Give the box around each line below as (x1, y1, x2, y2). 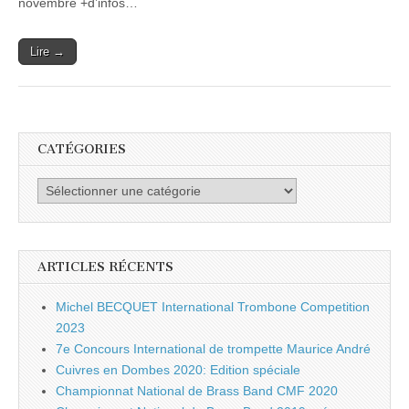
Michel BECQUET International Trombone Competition (56, 299, 370, 315)
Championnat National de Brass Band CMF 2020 (56, 383, 338, 399)
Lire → (30, 45, 65, 58)
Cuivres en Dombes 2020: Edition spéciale (56, 362, 300, 378)
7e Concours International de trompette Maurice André (56, 341, 371, 357)
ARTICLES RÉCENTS (37, 259, 173, 276)
